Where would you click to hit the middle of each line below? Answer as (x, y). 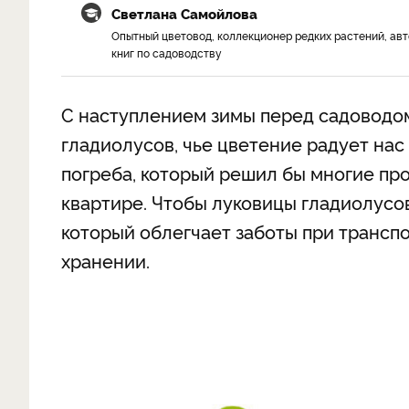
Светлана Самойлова (184, 13)
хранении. (105, 260)
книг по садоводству (167, 52)
